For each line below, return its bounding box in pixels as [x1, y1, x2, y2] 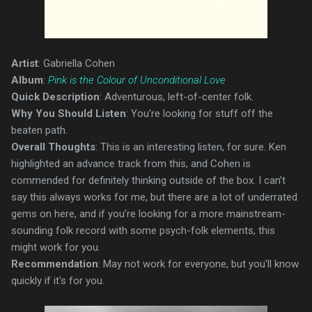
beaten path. [11, 123, 68, 136]
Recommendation [11, 257, 98, 270]
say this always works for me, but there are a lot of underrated [11, 190, 297, 203]
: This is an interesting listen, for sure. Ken [95, 140, 286, 153]
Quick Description [11, 90, 100, 103]
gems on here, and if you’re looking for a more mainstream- [11, 207, 286, 220]
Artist [11, 56, 38, 70]
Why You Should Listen [11, 107, 126, 120]
